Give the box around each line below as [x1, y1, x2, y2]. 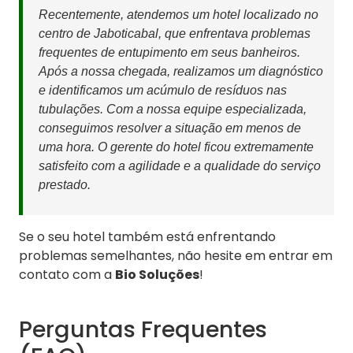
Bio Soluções [115, 266, 199, 284]
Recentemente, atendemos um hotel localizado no [39, 8, 318, 22]
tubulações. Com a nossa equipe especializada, [39, 102, 307, 117]
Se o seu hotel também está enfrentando [19, 228, 276, 247]
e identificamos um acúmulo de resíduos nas [39, 84, 287, 98]
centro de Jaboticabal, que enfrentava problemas [39, 27, 310, 41]
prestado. [39, 178, 91, 192]
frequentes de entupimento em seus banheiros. [39, 46, 300, 60]
